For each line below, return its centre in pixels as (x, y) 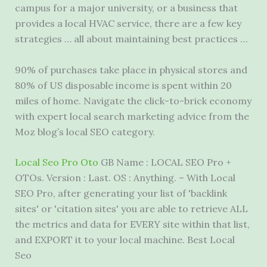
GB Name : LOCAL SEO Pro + (164, 162)
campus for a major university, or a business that (126, 8)
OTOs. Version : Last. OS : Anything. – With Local (125, 178)
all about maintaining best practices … (159, 39)
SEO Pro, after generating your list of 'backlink (121, 193)
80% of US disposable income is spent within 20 (123, 85)
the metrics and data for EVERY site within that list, (132, 224)
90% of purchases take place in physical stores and (131, 69)
